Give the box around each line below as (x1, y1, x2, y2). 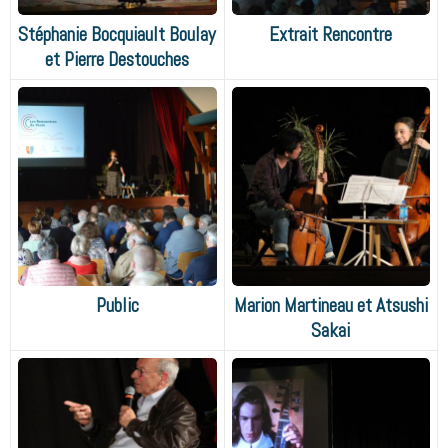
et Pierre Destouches (45, 47, 190, 73)
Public (95, 292, 139, 318)
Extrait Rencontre (269, 21, 393, 47)
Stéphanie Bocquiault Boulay (18, 21, 217, 47)
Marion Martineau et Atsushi (233, 292, 428, 318)
